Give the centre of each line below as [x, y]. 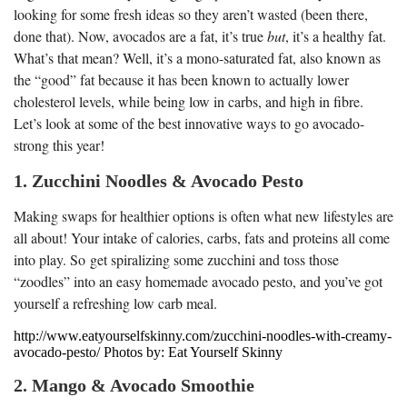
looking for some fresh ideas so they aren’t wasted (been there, [191, 14]
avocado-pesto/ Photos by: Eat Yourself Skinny [148, 352]
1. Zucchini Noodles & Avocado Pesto [159, 180]
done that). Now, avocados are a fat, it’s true [140, 35]
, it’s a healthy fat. [336, 35]
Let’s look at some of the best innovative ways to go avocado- [189, 123]
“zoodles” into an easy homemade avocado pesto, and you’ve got [198, 281]
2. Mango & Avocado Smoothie [134, 385]
